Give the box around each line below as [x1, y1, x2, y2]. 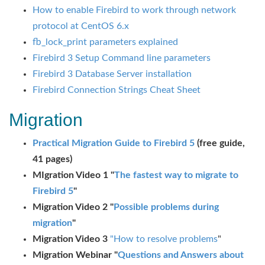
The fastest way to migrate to [114, 170, 238, 180]
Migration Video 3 [33, 234, 108, 244]
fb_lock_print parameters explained [33, 37, 178, 47]
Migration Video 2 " [33, 202, 114, 212]
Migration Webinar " [33, 250, 118, 260]
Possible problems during [114, 202, 219, 212]
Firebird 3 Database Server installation [33, 69, 192, 79]
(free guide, [195, 138, 245, 148]
